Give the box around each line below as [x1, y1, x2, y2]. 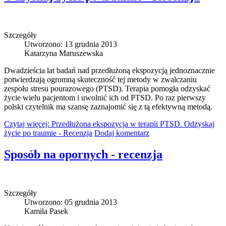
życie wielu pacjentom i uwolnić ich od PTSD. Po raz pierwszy [4, 93, 206, 102]
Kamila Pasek [24, 207, 68, 216]
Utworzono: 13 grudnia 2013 [24, 40, 117, 49]
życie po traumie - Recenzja [4, 129, 92, 138]
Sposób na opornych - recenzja [4, 148, 162, 161]
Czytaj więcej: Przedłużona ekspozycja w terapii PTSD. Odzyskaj [4, 120, 214, 129]
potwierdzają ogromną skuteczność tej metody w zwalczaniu [4, 75, 197, 84]
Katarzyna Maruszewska [24, 49, 103, 58]
